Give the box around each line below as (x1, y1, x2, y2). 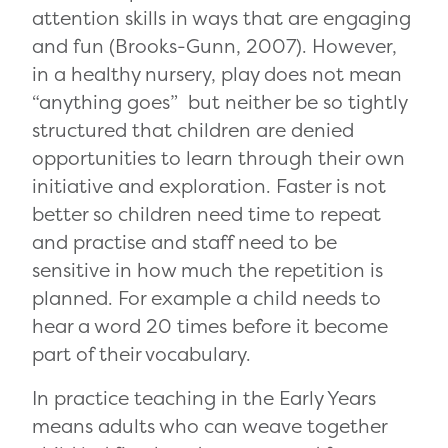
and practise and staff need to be (32, 229, 337, 256)
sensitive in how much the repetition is (32, 257, 383, 284)
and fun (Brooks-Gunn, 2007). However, (32, 33, 397, 60)
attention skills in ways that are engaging (32, 5, 411, 32)
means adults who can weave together (32, 413, 387, 440)
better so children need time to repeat (32, 201, 381, 228)
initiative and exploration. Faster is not (32, 173, 386, 200)
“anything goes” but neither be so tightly (32, 89, 407, 116)
